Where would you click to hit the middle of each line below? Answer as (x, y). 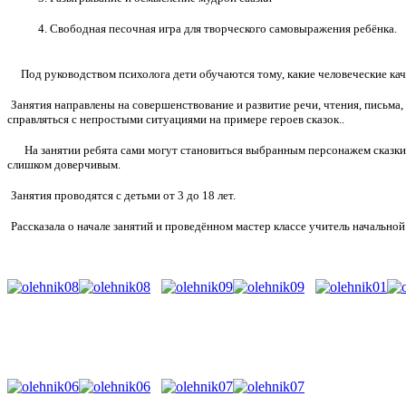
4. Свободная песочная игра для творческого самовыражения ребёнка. (217, 29)
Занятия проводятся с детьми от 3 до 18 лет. (123, 196)
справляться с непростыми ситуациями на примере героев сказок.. (177, 120)
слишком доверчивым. (64, 165)
